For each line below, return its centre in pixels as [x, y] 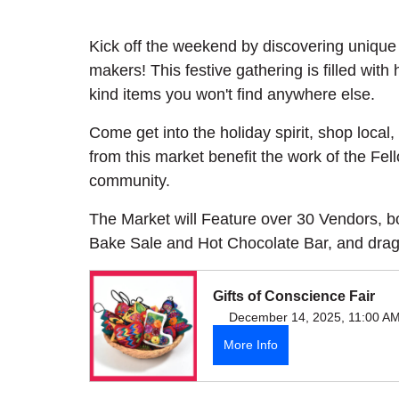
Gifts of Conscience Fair [294, 296]
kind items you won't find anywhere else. [232, 94]
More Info [251, 344]
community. [130, 180]
